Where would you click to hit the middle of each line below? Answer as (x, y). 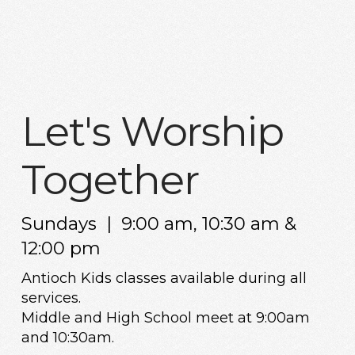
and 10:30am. (67, 337)
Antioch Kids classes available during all (164, 278)
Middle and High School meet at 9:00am (165, 317)
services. (51, 298)
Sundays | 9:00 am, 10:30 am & (158, 223)
